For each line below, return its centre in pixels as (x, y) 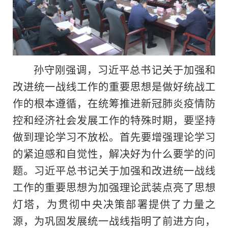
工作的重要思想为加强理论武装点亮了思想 (114, 187)
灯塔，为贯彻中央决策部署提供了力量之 (114, 204)
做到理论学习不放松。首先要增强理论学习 (114, 137)
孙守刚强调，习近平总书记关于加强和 (124, 69)
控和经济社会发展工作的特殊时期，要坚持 (114, 120)
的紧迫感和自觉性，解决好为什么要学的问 (114, 153)
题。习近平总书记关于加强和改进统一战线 (114, 170)
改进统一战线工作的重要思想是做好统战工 (114, 86)
